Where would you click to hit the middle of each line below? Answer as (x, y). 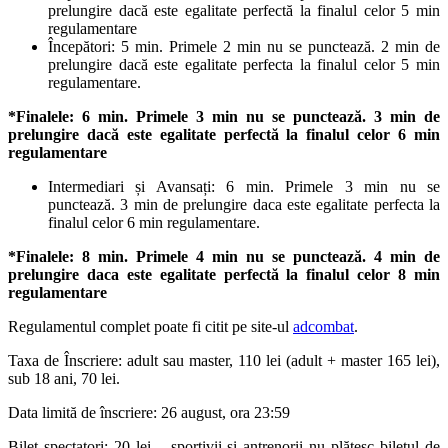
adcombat (323, 326)
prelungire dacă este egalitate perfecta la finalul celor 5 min (244, 64)
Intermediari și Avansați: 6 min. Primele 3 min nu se (244, 186)
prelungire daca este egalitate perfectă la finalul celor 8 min (224, 274)
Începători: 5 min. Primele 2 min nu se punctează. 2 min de (244, 46)
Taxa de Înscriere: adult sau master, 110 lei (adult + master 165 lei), (224, 360)
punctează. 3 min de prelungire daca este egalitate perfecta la (244, 204)
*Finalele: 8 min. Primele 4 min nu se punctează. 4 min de (224, 256)
